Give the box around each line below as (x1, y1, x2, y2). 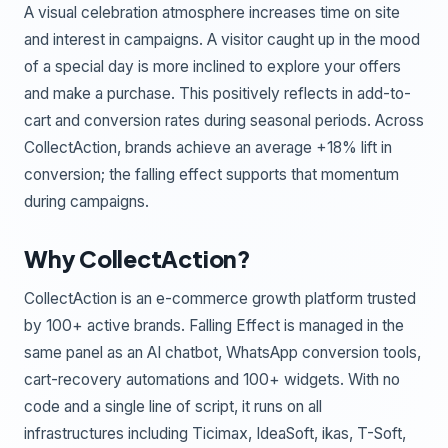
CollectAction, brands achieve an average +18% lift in (24, 137, 392, 157)
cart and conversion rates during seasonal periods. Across (24, 110, 424, 130)
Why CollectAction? (24, 243, 251, 273)
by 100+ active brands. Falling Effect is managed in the (24, 315, 404, 335)
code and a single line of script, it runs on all (24, 396, 322, 416)
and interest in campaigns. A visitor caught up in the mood (24, 29, 420, 49)
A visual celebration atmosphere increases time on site (24, 2, 400, 22)
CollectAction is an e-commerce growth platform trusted (24, 288, 416, 308)
